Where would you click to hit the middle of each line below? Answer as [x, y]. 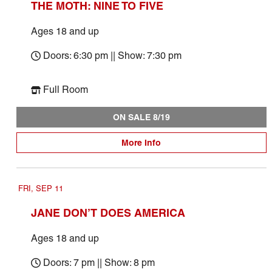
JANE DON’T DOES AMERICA [108, 213]
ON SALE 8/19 [141, 117]
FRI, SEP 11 [40, 189]
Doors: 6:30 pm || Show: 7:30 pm [112, 56]
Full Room [65, 90]
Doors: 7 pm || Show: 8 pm [99, 263]
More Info [141, 143]
